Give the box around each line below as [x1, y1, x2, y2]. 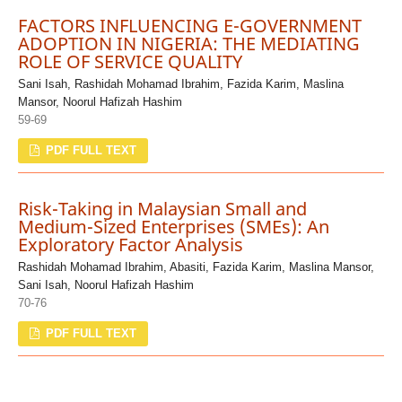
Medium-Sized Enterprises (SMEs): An [17, 214, 329, 240]
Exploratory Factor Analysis [17, 232, 243, 258]
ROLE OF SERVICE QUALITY [17, 49, 242, 74]
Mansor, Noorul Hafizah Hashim [17, 95, 182, 109]
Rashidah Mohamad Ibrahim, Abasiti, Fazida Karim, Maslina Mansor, [17, 260, 374, 275]
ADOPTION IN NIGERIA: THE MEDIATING [17, 31, 360, 57]
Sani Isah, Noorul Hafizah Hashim [17, 278, 194, 293]
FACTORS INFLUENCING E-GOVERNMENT [17, 13, 362, 39]
